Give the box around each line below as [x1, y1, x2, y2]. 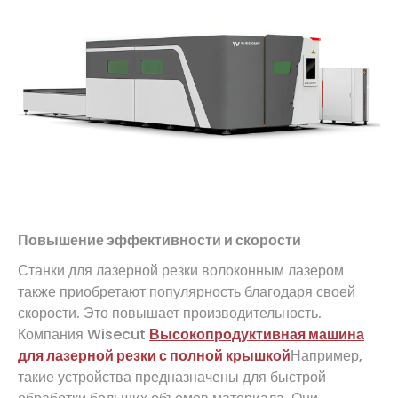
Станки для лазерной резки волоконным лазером [18, 259, 344, 281]
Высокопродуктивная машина [149, 323, 364, 345]
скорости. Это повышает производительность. [18, 302, 322, 323]
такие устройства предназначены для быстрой [18, 366, 326, 387]
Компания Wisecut [18, 323, 149, 345]
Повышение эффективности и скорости [18, 229, 301, 251]
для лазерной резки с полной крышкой [18, 345, 291, 366]
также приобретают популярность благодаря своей [18, 281, 355, 302]
